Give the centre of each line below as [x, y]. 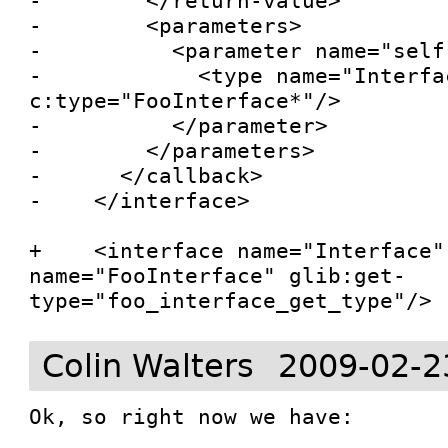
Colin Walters [148, 366]
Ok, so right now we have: [192, 416]
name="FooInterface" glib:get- [218, 275]
